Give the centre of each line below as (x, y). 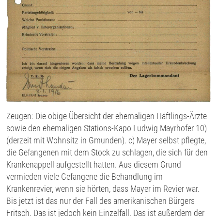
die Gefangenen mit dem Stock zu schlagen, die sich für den (107, 153)
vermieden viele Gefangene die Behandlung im (85, 177)
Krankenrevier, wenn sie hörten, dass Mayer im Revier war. (103, 189)
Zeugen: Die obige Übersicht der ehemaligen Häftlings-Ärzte (107, 116)
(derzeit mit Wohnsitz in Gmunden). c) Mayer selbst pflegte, (106, 140)
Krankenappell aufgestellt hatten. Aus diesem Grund (94, 165)
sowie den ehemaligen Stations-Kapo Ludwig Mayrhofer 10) (107, 128)
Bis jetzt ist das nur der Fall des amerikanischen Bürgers (101, 201)
